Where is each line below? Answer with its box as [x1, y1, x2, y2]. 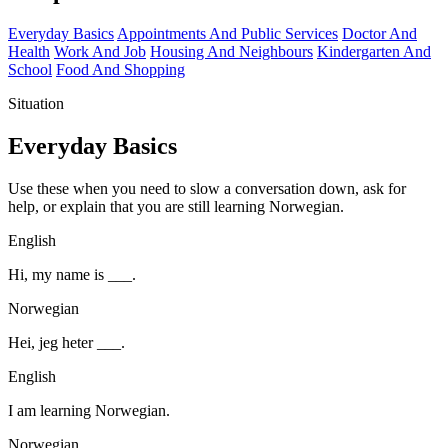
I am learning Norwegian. [8, 401, 170, 419]
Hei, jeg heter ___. [8, 333, 125, 351]
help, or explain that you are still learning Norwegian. [8, 197, 344, 215]
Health [8, 43, 50, 61]
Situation [8, 95, 64, 113]
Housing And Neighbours [150, 43, 313, 61]
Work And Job [54, 43, 146, 61]
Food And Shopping [56, 61, 185, 79]
